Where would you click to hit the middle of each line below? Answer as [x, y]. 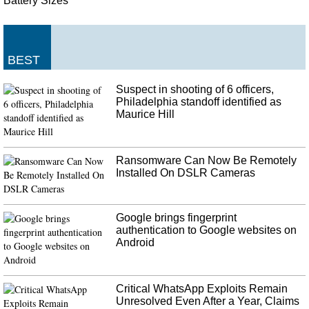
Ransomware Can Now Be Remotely [207, 160]
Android [136, 242]
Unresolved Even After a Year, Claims [208, 301]
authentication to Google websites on [207, 230]
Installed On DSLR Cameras [186, 172]
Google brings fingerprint [177, 217]
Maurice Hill [146, 114]
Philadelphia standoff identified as [199, 101]
